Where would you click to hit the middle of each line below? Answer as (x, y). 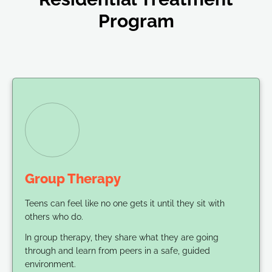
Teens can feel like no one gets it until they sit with (125, 203)
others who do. (54, 216)
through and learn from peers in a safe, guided (117, 250)
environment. (50, 264)
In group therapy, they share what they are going (122, 237)
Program (136, 21)
